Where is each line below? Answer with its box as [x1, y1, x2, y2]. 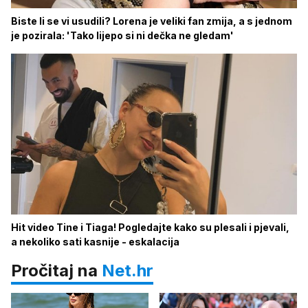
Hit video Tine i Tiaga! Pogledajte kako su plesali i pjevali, [11, 221, 289, 233]
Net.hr [102, 261, 153, 280]
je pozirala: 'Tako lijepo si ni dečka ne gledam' [11, 30, 234, 41]
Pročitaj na [11, 261, 102, 280]
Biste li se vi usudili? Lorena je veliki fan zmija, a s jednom [11, 15, 292, 27]
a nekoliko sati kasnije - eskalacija [11, 236, 179, 247]
